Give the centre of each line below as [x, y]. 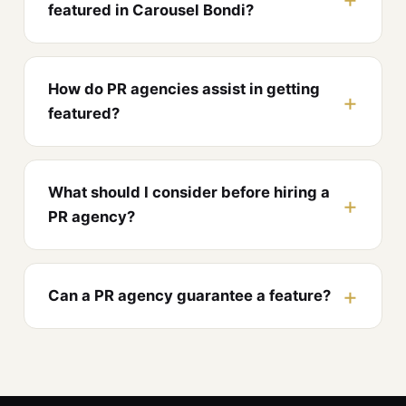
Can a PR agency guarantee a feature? [189, 296]
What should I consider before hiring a [189, 193]
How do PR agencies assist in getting [184, 89]
